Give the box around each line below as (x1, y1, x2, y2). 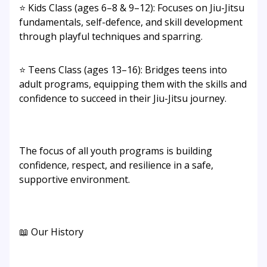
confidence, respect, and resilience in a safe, (19, 159, 213, 172)
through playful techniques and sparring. (19, 30, 203, 44)
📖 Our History (19, 225, 83, 239)
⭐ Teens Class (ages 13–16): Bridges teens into (19, 63, 227, 77)
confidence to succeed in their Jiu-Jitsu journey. (19, 92, 226, 105)
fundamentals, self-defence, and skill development (19, 15, 243, 29)
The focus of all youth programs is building (19, 144, 212, 158)
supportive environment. (19, 173, 130, 187)
